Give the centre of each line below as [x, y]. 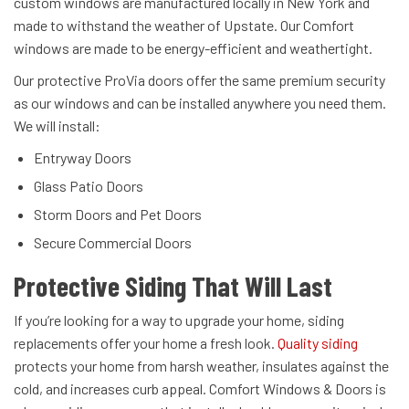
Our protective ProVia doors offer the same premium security [199, 80]
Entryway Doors [83, 158]
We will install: [57, 126]
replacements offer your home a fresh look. [146, 343]
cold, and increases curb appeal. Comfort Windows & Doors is [200, 389]
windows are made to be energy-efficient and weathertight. [193, 48]
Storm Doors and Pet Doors [118, 215]
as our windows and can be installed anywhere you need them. [200, 103]
